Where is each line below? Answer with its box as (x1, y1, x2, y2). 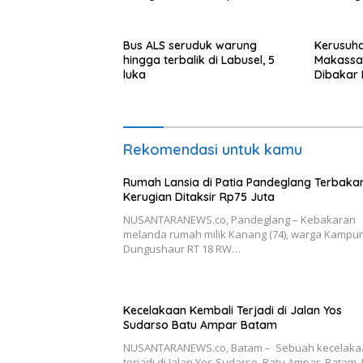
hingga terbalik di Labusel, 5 (123, 52, 275, 67)
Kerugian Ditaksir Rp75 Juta (123, 189, 275, 204)
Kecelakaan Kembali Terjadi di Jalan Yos (123, 302, 342, 318)
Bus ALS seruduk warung (123, 37, 257, 53)
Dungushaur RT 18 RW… (123, 241, 241, 256)
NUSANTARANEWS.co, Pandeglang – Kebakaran (123, 211, 356, 227)
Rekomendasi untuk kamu (123, 139, 302, 159)
